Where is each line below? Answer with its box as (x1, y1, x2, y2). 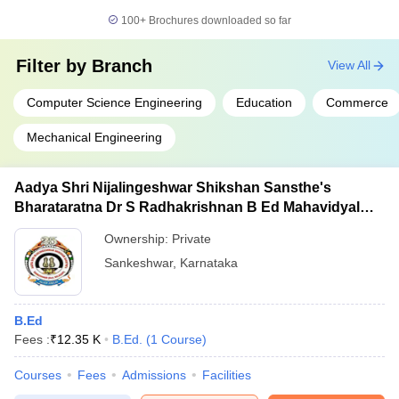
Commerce (326, 95, 388, 110)
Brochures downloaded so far (146, 14, 291, 27)
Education (236, 95, 292, 110)
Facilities (202, 368, 251, 382)
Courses (14, 368, 61, 382)
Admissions (122, 368, 186, 382)
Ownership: (104, 232, 172, 246)
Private (172, 232, 211, 246)
